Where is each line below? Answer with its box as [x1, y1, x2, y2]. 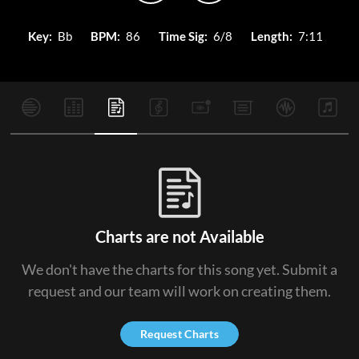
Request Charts [140, 327, 219, 341]
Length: [251, 29, 292, 43]
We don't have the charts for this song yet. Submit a [22, 260, 337, 278]
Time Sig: [159, 29, 208, 43]
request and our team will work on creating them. [28, 282, 331, 300]
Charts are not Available [95, 227, 264, 246]
